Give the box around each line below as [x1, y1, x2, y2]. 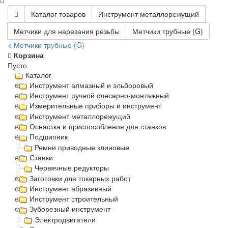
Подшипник [30, 133, 68, 141]
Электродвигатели [35, 215, 96, 224]
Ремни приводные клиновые [35, 143, 129, 152]
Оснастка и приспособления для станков [30, 123, 166, 131]
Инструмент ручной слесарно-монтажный [30, 92, 169, 100]
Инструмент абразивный [30, 184, 112, 193]
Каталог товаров [31, 8, 85, 19]
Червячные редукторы [35, 164, 109, 173]
